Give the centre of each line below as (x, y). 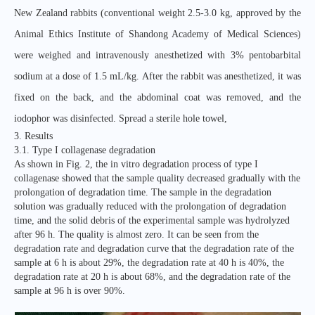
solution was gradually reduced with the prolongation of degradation (150, 206)
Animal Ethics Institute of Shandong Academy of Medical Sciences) (157, 34)
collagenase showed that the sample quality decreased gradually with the (157, 178)
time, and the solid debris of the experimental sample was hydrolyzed (152, 220)
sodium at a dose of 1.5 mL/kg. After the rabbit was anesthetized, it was (157, 76)
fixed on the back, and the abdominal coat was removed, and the (157, 97)
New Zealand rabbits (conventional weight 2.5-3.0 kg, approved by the (157, 13)
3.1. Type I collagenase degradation (85, 150)
